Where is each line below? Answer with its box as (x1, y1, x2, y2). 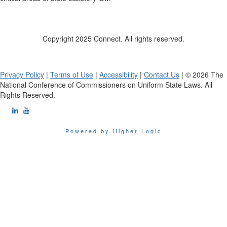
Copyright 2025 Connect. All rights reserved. (43, 33, 184, 44)
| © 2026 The (179, 69, 223, 80)
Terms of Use (50, 69, 93, 80)
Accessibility (99, 69, 138, 80)
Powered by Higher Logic (65, 127, 162, 135)
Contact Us (144, 69, 179, 80)
